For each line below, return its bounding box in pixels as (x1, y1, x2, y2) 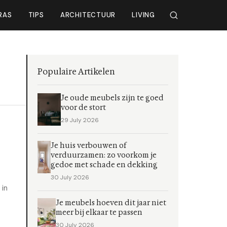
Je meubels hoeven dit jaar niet (56, 198, 167, 208)
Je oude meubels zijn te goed (61, 93, 164, 103)
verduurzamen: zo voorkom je (50, 150, 157, 160)
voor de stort (61, 103, 106, 112)
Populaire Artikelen (37, 66, 115, 77)
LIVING (132, 11, 155, 19)
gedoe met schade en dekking (50, 160, 158, 170)
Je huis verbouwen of (50, 141, 126, 150)
